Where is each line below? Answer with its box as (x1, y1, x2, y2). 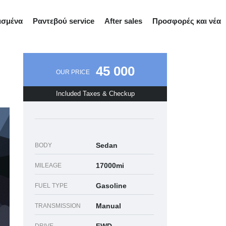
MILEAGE (35, 162, 62, 169)
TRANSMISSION (35, 202, 81, 209)
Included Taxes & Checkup (55, 90, 135, 97)
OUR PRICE (56, 68, 90, 76)
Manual (96, 202, 121, 210)
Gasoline (96, 182, 127, 190)
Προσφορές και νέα (152, 17, 221, 25)
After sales (104, 17, 142, 25)
